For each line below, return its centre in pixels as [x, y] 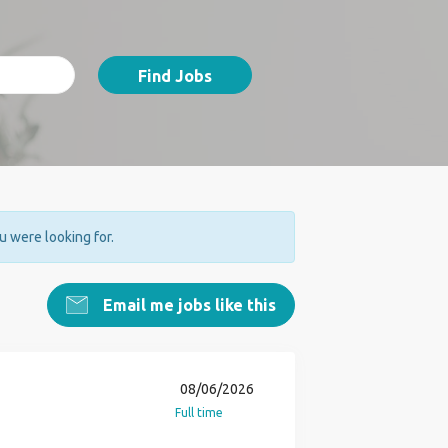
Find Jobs [174, 76]
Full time [199, 412]
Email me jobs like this [187, 305]
